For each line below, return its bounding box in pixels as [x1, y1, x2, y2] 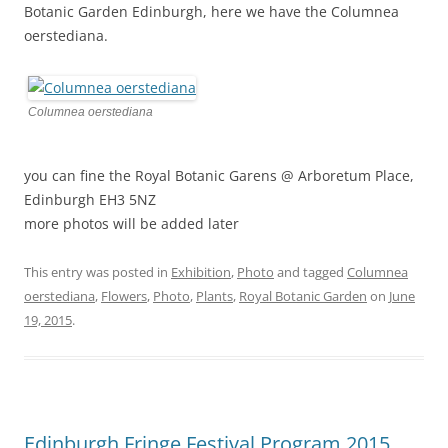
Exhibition [171, 262, 231, 281]
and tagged [274, 262, 347, 281]
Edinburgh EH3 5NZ [24, 189, 156, 209]
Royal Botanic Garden [239, 286, 367, 305]
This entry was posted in [24, 262, 171, 281]
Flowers [101, 286, 147, 305]
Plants [196, 286, 233, 305]
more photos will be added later [24, 213, 239, 233]
